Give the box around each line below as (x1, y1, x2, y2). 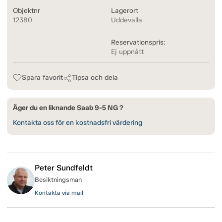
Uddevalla (111, 16, 142, 25)
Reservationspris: (111, 38, 165, 47)
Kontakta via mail (35, 189, 83, 197)
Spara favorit (22, 73, 63, 82)
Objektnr (13, 6, 40, 15)
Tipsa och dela (72, 73, 118, 82)
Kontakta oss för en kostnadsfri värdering (13, 118, 142, 127)
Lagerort (111, 6, 138, 15)
